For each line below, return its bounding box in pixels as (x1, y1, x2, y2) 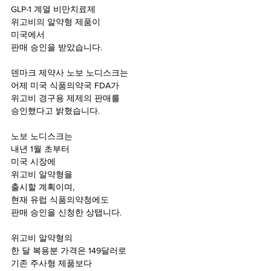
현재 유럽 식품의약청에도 (11, 194, 109, 204)
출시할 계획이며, (11, 181, 74, 192)
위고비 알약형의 (11, 232, 75, 243)
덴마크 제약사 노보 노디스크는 (11, 67, 128, 77)
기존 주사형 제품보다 (11, 258, 94, 268)
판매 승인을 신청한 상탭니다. (11, 207, 122, 217)
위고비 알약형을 (11, 169, 75, 179)
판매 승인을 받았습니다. (11, 42, 102, 52)
